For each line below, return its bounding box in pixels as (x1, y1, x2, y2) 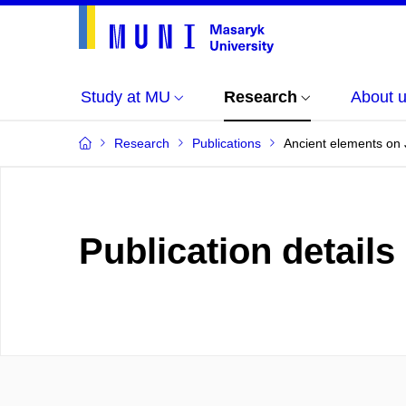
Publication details (79, 231, 395, 271)
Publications (192, 136, 261, 150)
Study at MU (81, 88, 170, 106)
